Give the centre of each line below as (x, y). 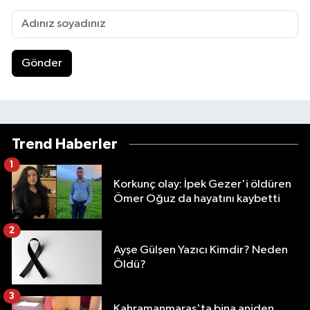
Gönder (42, 64)
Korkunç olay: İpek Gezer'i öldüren (202, 185)
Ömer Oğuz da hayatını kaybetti (197, 199)
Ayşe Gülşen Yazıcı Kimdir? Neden (201, 250)
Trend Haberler (65, 145)
